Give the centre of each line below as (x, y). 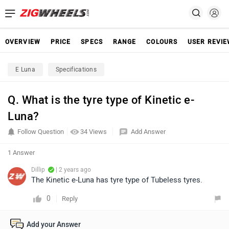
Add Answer (148, 132)
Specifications (76, 70)
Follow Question (41, 132)
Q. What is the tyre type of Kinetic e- (101, 100)
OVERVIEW (23, 42)
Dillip (38, 170)
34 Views (94, 132)
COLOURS (162, 42)
